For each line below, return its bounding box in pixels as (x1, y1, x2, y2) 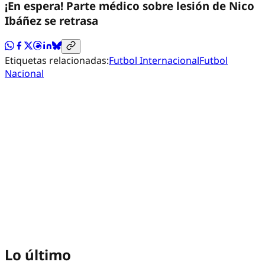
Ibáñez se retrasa (5, 12, 98, 28)
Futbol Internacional (109, 53, 199, 67)
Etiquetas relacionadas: (5, 53, 109, 67)
